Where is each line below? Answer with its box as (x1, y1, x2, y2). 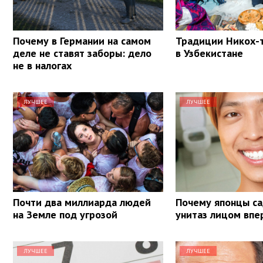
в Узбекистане (176, 46, 244, 60)
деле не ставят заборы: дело (13, 46, 151, 60)
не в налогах (13, 58, 72, 72)
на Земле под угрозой (13, 207, 117, 221)
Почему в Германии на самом (13, 33, 151, 48)
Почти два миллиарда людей (13, 195, 151, 209)
